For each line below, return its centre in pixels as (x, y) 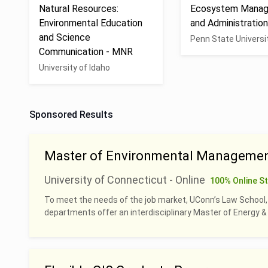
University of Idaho (74, 68)
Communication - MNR (86, 52)
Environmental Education (91, 23)
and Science (65, 37)
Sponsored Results (71, 115)
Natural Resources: (79, 9)
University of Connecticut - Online (125, 180)
